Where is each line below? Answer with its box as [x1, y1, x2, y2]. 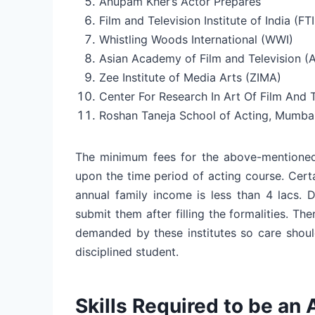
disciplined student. [75, 244, 179, 259]
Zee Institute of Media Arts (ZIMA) [99, 70, 281, 84]
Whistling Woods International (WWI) [99, 32, 293, 46]
